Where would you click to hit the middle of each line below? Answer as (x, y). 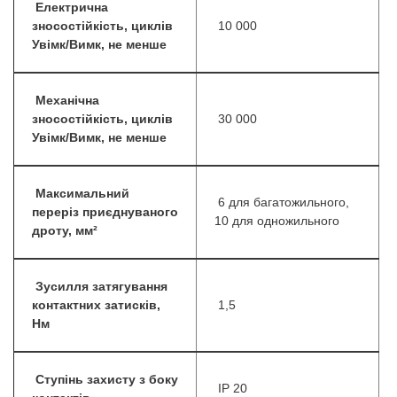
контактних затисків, (96, 306)
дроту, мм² (65, 231)
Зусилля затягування (101, 287)
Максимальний (82, 194)
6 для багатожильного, (282, 203)
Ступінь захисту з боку (107, 380)
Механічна (67, 101)
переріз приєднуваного (105, 213)
